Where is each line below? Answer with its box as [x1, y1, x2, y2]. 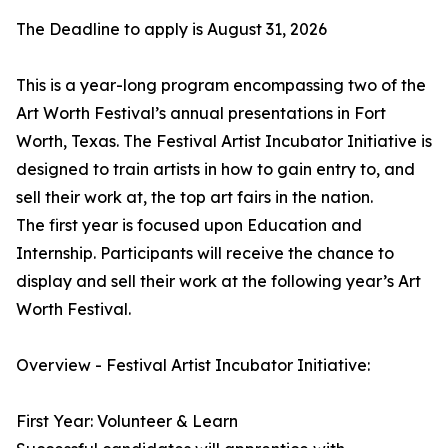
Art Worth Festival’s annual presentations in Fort [16, 103, 386, 124]
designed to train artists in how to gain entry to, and [16, 159, 415, 180]
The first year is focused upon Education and [16, 215, 362, 236]
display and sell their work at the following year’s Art [16, 271, 421, 292]
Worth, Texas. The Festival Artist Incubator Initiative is [16, 131, 432, 152]
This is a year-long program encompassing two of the [16, 75, 426, 96]
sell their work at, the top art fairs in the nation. [16, 187, 373, 208]
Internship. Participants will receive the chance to [16, 243, 394, 264]
